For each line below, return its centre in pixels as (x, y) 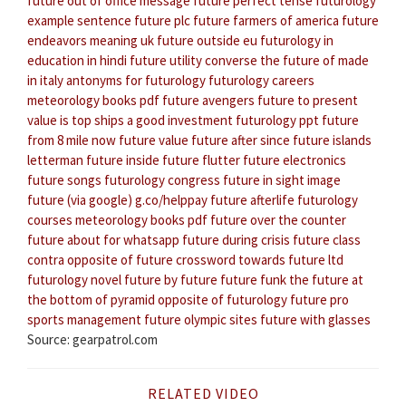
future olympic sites (201, 320)
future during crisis (236, 240)
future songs (64, 180)
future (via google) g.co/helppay (117, 200)
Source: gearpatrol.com (92, 340)
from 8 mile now (72, 140)
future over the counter (278, 220)
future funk (253, 280)
